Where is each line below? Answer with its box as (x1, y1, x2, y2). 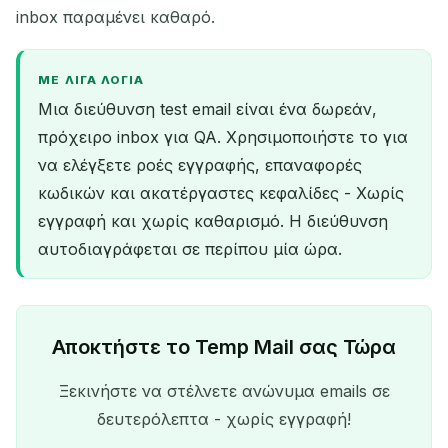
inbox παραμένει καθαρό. (16, 7, 215, 28)
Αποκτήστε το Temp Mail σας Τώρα (52, 334, 396, 359)
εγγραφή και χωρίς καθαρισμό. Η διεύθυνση (38, 210, 389, 231)
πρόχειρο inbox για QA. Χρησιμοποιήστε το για (38, 126, 409, 147)
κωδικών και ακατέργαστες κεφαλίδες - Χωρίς (38, 182, 405, 203)
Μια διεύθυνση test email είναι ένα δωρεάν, (38, 98, 378, 119)
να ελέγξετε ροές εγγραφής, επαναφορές (38, 154, 363, 175)
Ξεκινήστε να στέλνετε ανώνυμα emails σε (58, 380, 390, 401)
